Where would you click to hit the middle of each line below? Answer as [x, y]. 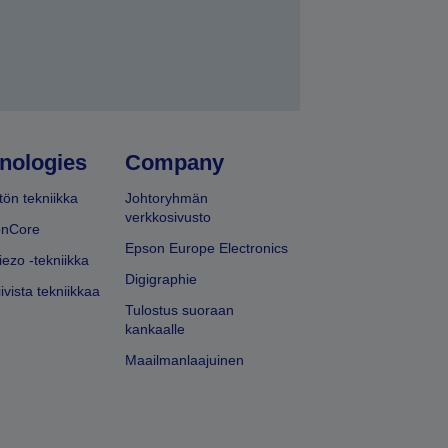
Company [175, 163]
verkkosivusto [168, 217]
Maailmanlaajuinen [185, 360]
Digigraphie [161, 279]
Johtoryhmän [167, 198]
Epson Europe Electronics [207, 248]
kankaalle [155, 329]
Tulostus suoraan [180, 310]
